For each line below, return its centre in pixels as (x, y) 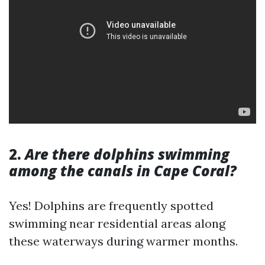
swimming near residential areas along (117, 223)
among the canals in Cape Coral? (123, 171)
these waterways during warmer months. (123, 241)
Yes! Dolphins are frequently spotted (111, 206)
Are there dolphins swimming (127, 154)
